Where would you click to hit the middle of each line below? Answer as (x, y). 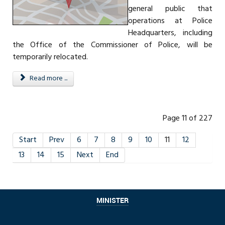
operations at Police (170, 21)
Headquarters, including (170, 33)
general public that (170, 9)
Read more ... (47, 78)
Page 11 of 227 (188, 118)
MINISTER (113, 200)
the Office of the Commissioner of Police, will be (113, 45)
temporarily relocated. (50, 57)
